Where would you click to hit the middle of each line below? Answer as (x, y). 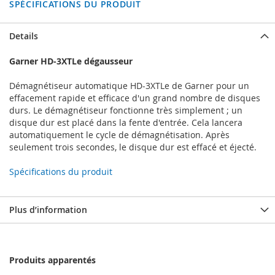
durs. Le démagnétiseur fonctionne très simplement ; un (126, 110)
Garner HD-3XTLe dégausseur (71, 61)
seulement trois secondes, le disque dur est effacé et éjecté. (133, 147)
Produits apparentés (52, 260)
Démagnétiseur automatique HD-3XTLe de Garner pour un (129, 86)
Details (24, 36)
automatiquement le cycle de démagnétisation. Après (119, 135)
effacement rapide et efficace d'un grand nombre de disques (135, 98)
